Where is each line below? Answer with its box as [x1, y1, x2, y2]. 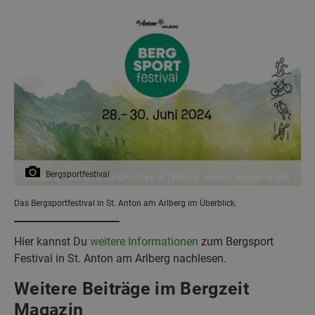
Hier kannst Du [14, 235, 90, 249]
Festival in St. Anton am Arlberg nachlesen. [14, 252, 226, 266]
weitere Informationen [90, 235, 198, 249]
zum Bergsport [198, 235, 274, 249]
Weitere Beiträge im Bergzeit [14, 278, 249, 300]
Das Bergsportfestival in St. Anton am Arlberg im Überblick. [14, 198, 237, 209]
